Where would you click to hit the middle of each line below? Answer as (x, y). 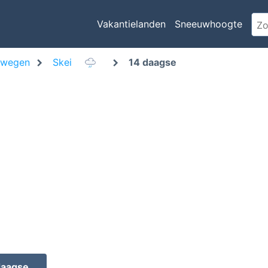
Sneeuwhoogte (208, 24)
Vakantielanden (131, 24)
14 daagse (153, 62)
